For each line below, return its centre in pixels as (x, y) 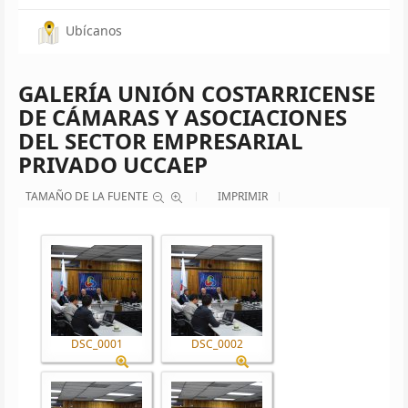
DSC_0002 (217, 343)
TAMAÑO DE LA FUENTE (87, 196)
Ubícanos (94, 31)
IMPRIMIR (243, 196)
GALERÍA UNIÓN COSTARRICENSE (197, 93)
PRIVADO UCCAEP (113, 164)
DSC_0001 (97, 343)
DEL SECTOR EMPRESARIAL (161, 140)
